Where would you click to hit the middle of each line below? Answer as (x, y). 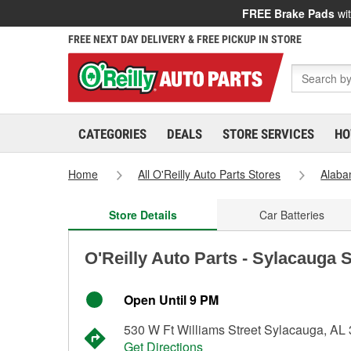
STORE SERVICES (268, 134)
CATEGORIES (112, 134)
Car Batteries (291, 215)
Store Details (143, 215)
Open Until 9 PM (171, 300)
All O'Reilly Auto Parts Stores (210, 174)
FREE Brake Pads (288, 13)
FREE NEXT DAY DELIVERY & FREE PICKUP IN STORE (185, 39)
